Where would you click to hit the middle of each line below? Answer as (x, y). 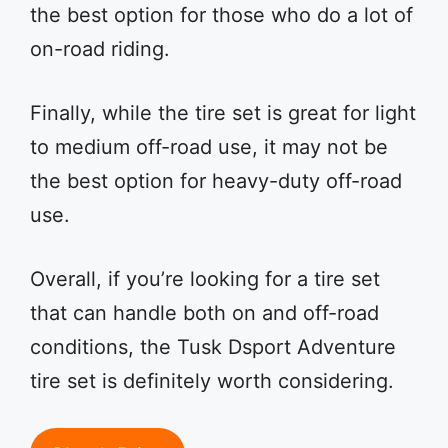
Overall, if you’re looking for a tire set (205, 279)
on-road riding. (100, 49)
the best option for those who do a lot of (221, 15)
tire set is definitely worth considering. (212, 381)
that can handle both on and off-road (204, 313)
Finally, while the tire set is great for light (223, 113)
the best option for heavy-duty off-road (216, 181)
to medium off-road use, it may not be (209, 147)
